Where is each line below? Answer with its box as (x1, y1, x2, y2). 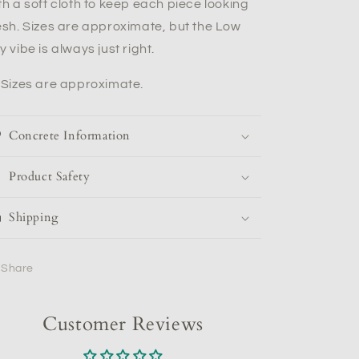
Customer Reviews (42, 311, 204, 337)
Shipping (9, 209, 58, 225)
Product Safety (9, 168, 91, 184)
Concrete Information (9, 127, 131, 143)
